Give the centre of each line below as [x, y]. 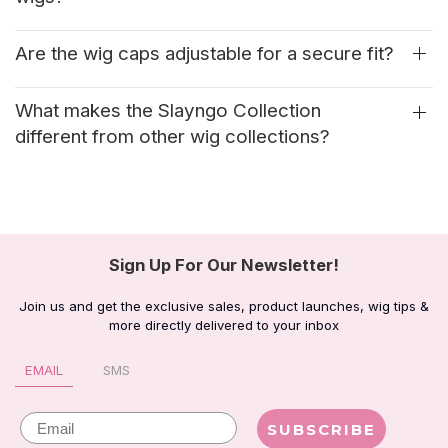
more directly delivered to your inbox [224, 325]
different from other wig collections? [172, 137]
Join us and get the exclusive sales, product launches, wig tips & [224, 306]
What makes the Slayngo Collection [168, 111]
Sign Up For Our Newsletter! [224, 265]
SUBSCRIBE [321, 429]
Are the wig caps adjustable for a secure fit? [204, 54]
